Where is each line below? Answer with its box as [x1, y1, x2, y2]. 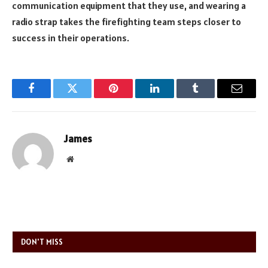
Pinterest [112, 92, 151, 103]
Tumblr [194, 92, 227, 103]
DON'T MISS [21, 237, 63, 248]
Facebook [30, 92, 72, 103]
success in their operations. [12, 32, 129, 44]
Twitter [71, 92, 103, 103]
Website [73, 154, 100, 163]
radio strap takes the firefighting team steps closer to [12, 16, 241, 28]
